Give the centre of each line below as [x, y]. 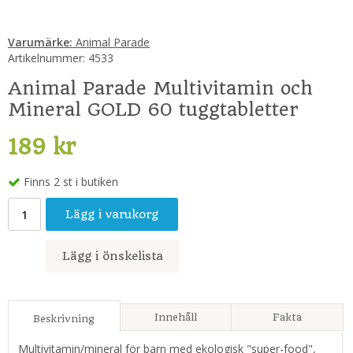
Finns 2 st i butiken [71, 182]
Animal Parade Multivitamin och [160, 88]
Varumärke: [40, 42]
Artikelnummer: [46, 58]
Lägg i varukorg [112, 215]
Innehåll [175, 318]
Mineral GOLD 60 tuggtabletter [153, 110]
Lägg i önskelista [113, 256]
